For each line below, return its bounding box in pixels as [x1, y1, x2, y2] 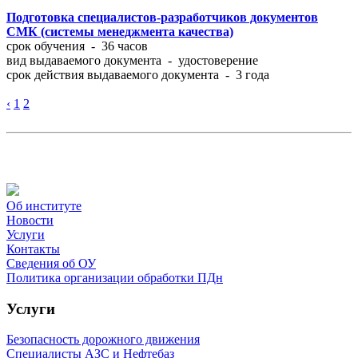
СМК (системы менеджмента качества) [6, 24, 233, 38]
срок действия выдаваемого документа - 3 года [6, 67, 269, 82]
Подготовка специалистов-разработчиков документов [6, 10, 318, 24]
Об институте [6, 198, 82, 213]
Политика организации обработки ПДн [6, 270, 223, 284]
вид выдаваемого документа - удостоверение [6, 53, 258, 67]
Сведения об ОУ [6, 256, 96, 270]
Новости [6, 213, 54, 227]
